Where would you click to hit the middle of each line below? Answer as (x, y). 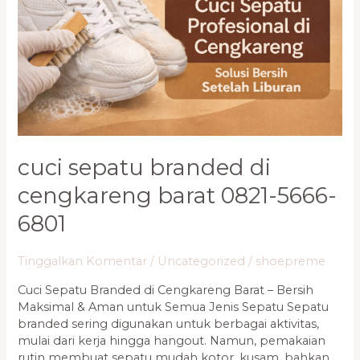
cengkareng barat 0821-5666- (178, 195)
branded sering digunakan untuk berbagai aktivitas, (169, 323)
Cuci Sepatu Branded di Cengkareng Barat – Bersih (166, 290)
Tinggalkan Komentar (83, 261)
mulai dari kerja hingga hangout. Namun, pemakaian (172, 340)
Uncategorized (202, 261)
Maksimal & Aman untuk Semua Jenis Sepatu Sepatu (174, 307)
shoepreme (291, 261)
